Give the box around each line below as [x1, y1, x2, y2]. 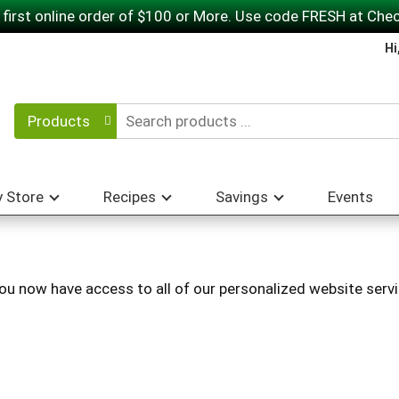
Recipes [103, 188, 156, 206]
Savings [216, 188, 268, 206]
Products [27, 112, 90, 130]
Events [328, 188, 373, 206]
